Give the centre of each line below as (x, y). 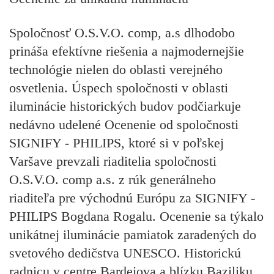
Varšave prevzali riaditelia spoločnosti (113, 161)
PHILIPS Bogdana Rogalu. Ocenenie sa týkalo (136, 217)
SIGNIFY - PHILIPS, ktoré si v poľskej (117, 143)
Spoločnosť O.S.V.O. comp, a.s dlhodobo (122, 33)
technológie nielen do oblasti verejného (116, 70)
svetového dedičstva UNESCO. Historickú (125, 253)
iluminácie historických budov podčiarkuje (125, 106)
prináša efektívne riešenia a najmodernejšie (127, 51)
